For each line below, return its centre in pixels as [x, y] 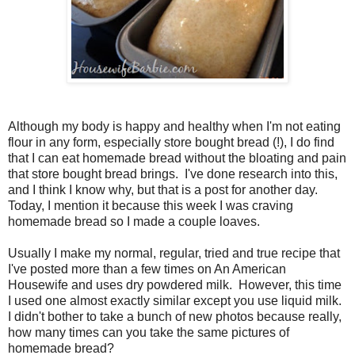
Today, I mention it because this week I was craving [151, 205]
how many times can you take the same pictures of [149, 332]
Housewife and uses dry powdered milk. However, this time [175, 284]
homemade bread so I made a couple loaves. [134, 221]
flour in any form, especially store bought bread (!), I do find [171, 142]
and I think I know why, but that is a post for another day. [166, 189]
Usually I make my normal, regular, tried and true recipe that [174, 253]
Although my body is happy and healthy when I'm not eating [174, 126]
